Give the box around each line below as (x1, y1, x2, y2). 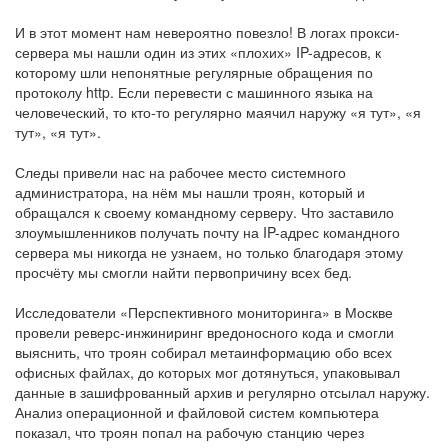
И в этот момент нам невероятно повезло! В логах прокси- (15, 21, 400, 42)
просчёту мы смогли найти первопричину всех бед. (15, 261, 352, 282)
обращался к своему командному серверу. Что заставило (15, 201, 394, 222)
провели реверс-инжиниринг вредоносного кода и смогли (15, 321, 394, 342)
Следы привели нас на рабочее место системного (15, 161, 346, 182)
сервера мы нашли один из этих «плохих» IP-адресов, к (15, 41, 381, 62)
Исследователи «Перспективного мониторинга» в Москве (15, 301, 393, 322)
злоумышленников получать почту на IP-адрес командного (15, 221, 400, 242)
